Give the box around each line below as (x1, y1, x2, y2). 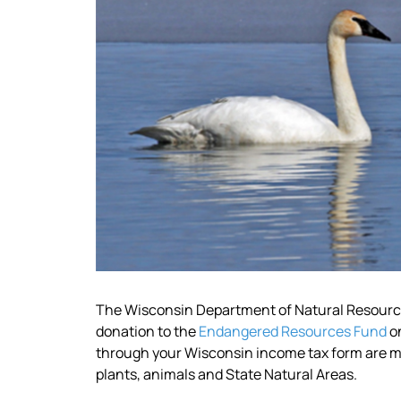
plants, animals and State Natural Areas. (96, 363, 357, 384)
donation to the (96, 320, 199, 341)
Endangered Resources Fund (199, 320, 387, 341)
